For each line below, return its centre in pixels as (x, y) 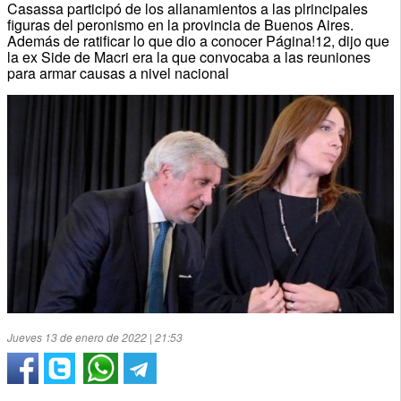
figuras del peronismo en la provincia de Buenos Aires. (180, 24)
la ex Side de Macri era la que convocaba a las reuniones (188, 56)
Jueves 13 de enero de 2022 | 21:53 (94, 337)
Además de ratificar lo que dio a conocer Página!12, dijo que (198, 40)
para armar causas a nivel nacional (118, 73)
